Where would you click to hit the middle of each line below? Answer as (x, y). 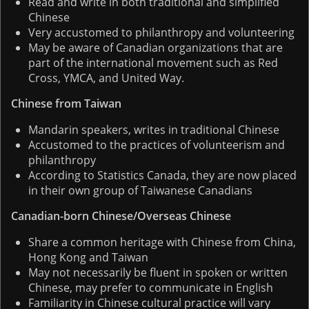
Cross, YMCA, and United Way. (106, 78)
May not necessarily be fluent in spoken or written (158, 272)
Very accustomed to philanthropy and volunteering (161, 32)
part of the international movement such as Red (153, 62)
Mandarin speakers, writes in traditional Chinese (154, 129)
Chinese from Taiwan (66, 103)
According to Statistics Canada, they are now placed (162, 175)
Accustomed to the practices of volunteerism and (157, 144)
